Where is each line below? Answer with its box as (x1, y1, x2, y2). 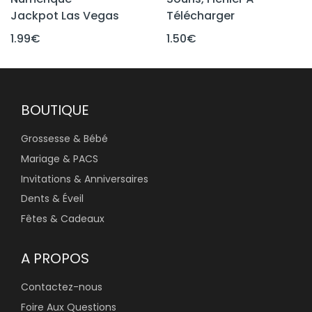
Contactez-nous (21, 280, 102, 295)
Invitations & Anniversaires (21, 171, 148, 186)
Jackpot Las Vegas (10, 7, 119, 24)
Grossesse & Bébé (21, 132, 108, 146)
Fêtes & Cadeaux (21, 211, 104, 226)
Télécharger (166, 7, 235, 24)
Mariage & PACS (21, 151, 98, 166)
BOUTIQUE (21, 100, 89, 120)
